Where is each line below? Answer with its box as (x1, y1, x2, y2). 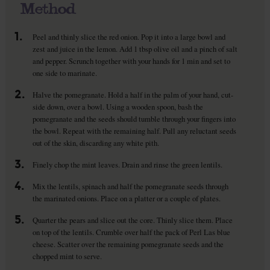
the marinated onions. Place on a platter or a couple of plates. (32, 192, 221, 204)
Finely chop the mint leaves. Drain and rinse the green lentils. (32, 159, 222, 170)
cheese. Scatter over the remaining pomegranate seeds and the (32, 238, 224, 250)
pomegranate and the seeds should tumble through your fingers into (32, 113, 236, 124)
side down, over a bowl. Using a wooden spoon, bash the (32, 101, 203, 112)
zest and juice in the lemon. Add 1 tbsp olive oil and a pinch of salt (32, 43, 237, 55)
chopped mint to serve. (32, 250, 102, 262)
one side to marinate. (32, 67, 97, 79)
